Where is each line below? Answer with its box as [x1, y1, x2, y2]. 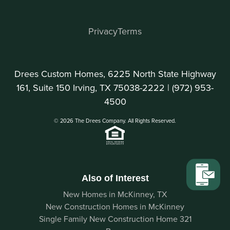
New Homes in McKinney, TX [63, 188, 167, 200]
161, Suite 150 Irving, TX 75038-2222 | [16, 81, 172, 94]
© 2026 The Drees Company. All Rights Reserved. [54, 117, 176, 125]
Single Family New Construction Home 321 [39, 213, 191, 225]
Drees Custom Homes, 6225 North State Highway [14, 67, 216, 81]
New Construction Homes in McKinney [46, 201, 184, 213]
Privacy [88, 25, 118, 38]
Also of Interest [81, 173, 149, 184]
